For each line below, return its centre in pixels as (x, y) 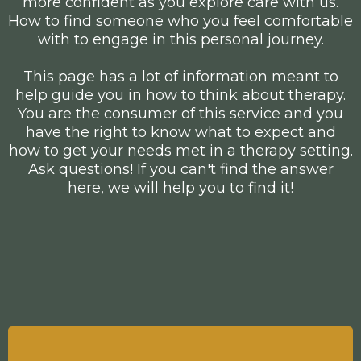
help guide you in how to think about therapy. (180, 95)
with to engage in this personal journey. (180, 39)
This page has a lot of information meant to (180, 76)
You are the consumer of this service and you (180, 113)
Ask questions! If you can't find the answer (180, 169)
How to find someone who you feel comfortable (180, 21)
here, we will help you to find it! (180, 187)
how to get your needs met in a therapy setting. (180, 150)
